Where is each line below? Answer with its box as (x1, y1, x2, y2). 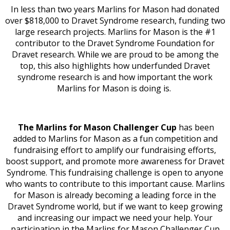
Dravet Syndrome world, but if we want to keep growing (7, 201, 223, 212)
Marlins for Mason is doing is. (57, 83, 173, 94)
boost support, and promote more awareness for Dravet (6, 156, 224, 167)
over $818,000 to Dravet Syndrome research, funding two (5, 15, 225, 26)
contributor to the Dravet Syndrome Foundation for (15, 37, 215, 49)
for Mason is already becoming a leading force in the (14, 189, 216, 201)
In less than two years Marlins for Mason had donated (11, 4, 219, 15)
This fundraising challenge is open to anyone (49, 167, 223, 178)
